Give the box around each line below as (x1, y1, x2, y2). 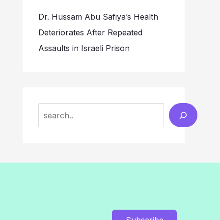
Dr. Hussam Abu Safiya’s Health (38, 12, 158, 22)
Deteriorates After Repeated (38, 27, 142, 38)
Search (38, 106, 65, 116)
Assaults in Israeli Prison (38, 43, 130, 54)
